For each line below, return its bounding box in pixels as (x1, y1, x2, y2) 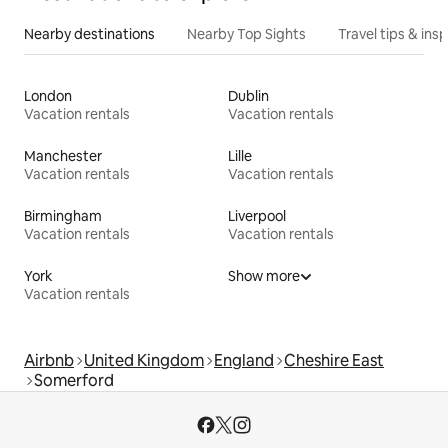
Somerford (34, 369, 114, 391)
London (24, 86, 72, 105)
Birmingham (24, 206, 102, 225)
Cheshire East (284, 349, 384, 371)
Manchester (24, 146, 102, 165)
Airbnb (24, 349, 74, 371)
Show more (228, 266, 300, 285)
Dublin (228, 86, 269, 105)
